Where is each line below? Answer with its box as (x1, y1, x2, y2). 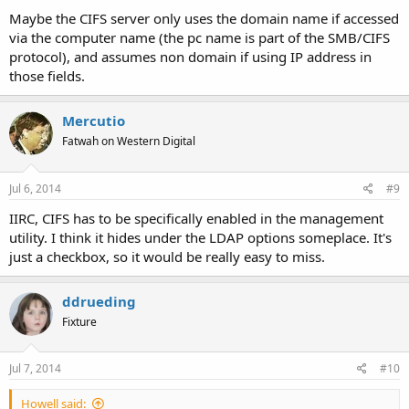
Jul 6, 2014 (9, 180, 61, 196)
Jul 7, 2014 (9, 361, 61, 376)
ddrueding (62, 291, 136, 310)
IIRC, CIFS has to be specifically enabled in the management (9, 208, 383, 227)
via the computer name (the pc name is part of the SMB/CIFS (9, 28, 390, 47)
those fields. (9, 67, 85, 85)
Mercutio (62, 111, 125, 130)
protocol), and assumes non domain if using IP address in (9, 47, 372, 66)
